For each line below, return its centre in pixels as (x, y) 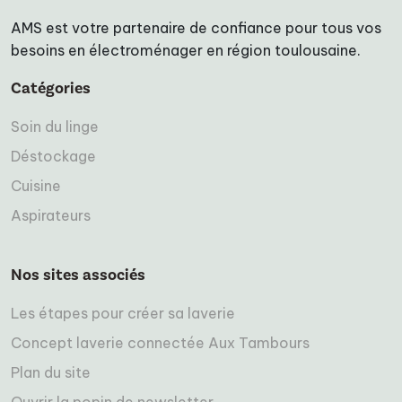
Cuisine (36, 185)
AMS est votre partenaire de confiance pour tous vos (196, 27)
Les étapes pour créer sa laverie (123, 313)
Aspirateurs (51, 215)
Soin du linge (55, 126)
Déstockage (53, 156)
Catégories (51, 88)
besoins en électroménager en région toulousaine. (186, 50)
